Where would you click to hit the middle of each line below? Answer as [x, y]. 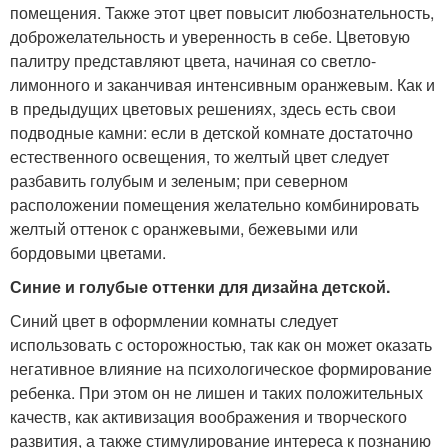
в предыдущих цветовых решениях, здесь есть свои [203, 109]
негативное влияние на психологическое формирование [221, 369]
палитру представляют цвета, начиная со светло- [193, 61]
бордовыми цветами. [88, 253]
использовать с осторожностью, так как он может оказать [221, 345]
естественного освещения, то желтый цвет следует [199, 157]
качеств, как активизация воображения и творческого [208, 417]
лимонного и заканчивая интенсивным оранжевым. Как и [222, 85]
